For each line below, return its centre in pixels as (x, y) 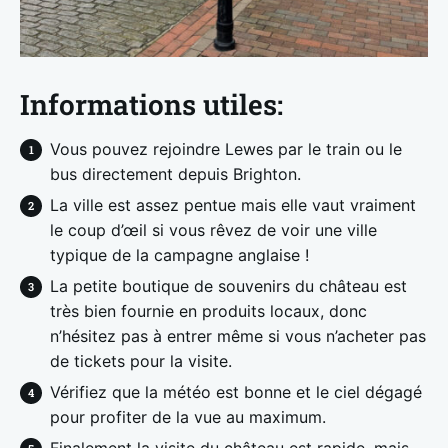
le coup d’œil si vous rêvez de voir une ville (213, 229)
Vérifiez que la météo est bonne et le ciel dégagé (236, 391)
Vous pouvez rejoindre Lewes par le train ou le (226, 148)
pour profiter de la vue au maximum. (188, 416)
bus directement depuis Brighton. (175, 173)
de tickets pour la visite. (141, 360)
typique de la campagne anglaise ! (179, 254)
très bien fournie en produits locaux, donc (208, 310)
